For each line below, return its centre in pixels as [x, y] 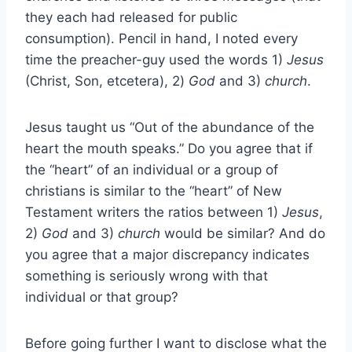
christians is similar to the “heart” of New [154, 191]
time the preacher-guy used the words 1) [156, 59]
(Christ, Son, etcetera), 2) [107, 81]
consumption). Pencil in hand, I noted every [161, 38]
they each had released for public [131, 17]
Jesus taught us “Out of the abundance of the [170, 127]
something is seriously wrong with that [147, 275]
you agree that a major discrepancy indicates [167, 254]
